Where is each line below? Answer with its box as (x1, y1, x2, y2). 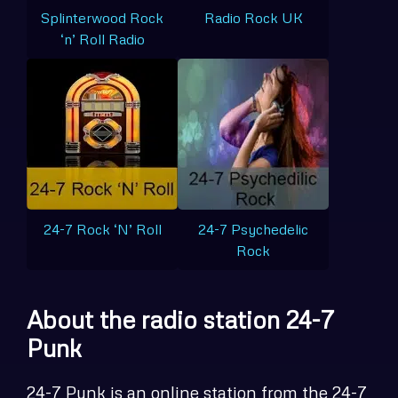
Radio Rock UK (203, 8, 303, 27)
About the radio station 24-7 (27, 304, 334, 334)
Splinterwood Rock (41, 8, 163, 27)
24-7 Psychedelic (198, 219, 308, 238)
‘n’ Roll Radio (60, 29, 145, 48)
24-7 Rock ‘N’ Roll (43, 219, 162, 238)
